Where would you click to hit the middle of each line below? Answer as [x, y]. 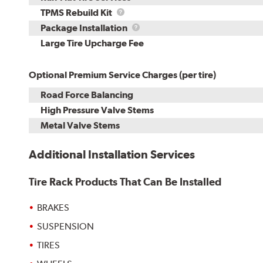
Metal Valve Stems [80, 125]
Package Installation [85, 28]
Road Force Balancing [87, 95]
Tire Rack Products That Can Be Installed [125, 181]
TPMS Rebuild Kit [77, 12]
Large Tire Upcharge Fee [92, 43]
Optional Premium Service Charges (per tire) [123, 75]
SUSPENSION [66, 226]
